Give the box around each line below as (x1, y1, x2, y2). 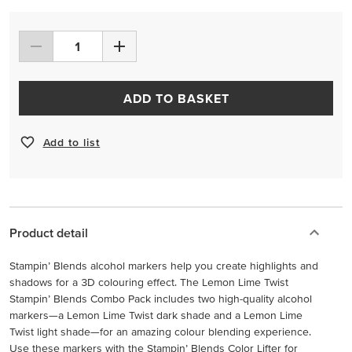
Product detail (9, 225, 88, 240)
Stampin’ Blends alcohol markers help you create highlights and (9, 259, 318, 272)
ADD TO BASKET (123, 91, 230, 105)
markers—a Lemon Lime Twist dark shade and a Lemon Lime (9, 309, 302, 321)
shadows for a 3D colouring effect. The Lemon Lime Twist (9, 276, 288, 288)
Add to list (42, 135, 101, 148)
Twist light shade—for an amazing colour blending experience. (9, 325, 311, 338)
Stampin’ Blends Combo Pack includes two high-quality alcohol (9, 292, 312, 305)
